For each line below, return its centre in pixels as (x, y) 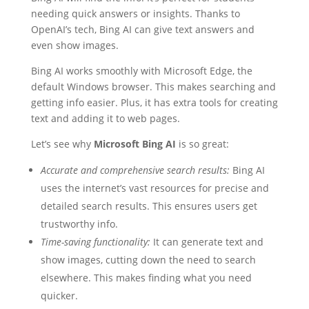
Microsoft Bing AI (134, 144)
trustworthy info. (79, 224)
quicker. (59, 296)
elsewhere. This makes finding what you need (146, 278)
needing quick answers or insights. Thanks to (135, 14)
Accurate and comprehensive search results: (135, 170)
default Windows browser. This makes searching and (153, 87)
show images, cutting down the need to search (148, 260)
